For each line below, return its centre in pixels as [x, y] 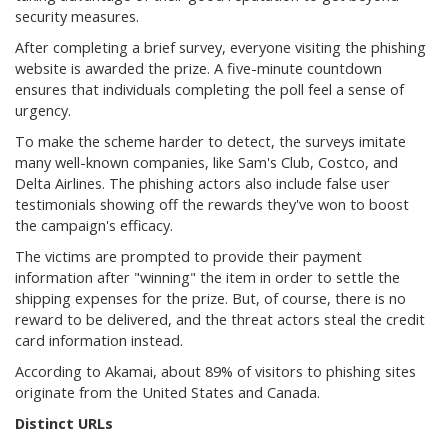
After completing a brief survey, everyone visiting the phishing [220, 47]
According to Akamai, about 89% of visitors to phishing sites [215, 371]
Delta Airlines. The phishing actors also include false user [202, 183]
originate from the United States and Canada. [167, 392]
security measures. [77, 16]
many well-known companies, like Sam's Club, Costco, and [206, 162]
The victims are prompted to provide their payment [188, 256]
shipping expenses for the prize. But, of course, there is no [210, 298]
